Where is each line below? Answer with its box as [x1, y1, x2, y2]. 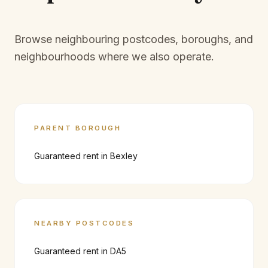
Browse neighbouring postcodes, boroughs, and [14, 33, 253, 45]
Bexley [110, 151, 138, 161]
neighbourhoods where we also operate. [14, 50, 214, 63]
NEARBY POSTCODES [34, 219, 135, 227]
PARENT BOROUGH [34, 124, 121, 132]
